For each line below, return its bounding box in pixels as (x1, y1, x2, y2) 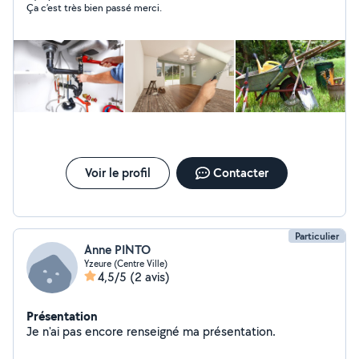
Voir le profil (84, 164, 151, 181)
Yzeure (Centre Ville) (84, 257, 167, 269)
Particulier (295, 229, 339, 243)
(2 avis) (130, 268, 170, 285)
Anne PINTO (84, 241, 151, 258)
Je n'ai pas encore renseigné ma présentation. (203, 323, 276, 340)
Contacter (212, 164, 268, 181)
